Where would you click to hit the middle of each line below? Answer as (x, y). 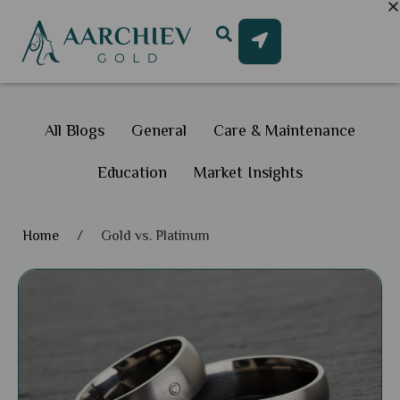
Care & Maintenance (284, 131)
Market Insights (248, 173)
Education (132, 173)
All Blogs (75, 131)
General (159, 131)
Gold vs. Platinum (155, 236)
